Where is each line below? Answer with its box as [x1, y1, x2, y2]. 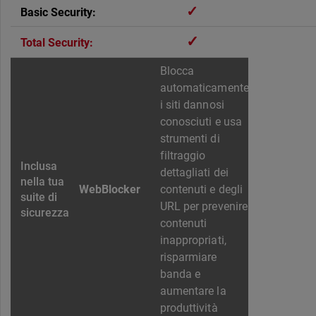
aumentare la [160, 284, 226, 298]
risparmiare [160, 250, 217, 265]
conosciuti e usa [160, 115, 242, 129]
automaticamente [160, 81, 249, 95]
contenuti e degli [160, 183, 243, 197]
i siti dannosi [160, 98, 224, 112]
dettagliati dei [160, 166, 229, 180]
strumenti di [160, 132, 220, 146]
